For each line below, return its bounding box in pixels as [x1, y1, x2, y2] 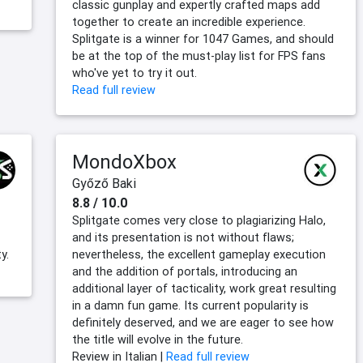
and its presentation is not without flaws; [72, 230, 294, 246]
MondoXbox [72, 150, 177, 174]
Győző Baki [72, 175, 136, 192]
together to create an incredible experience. [72, 15, 305, 30]
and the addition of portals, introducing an [72, 264, 297, 280]
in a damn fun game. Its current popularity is [72, 298, 309, 314]
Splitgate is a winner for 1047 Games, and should [72, 32, 334, 47]
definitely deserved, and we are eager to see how [72, 315, 334, 331]
